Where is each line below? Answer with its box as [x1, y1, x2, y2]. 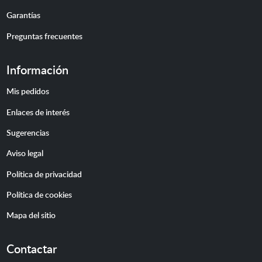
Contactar [6, 241, 57, 257]
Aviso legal [6, 147, 43, 159]
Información [6, 61, 68, 78]
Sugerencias [6, 126, 49, 138]
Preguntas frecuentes [6, 29, 82, 42]
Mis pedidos [6, 85, 49, 97]
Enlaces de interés [6, 105, 70, 118]
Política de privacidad [6, 167, 82, 180]
